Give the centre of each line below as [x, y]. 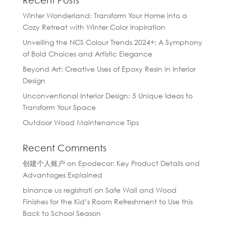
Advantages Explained [62, 175]
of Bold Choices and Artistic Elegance [87, 54]
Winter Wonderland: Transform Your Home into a [105, 15]
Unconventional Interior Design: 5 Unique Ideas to [107, 96]
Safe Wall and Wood [141, 190]
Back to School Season [62, 213]
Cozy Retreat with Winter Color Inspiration [94, 27]
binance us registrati [57, 190]
